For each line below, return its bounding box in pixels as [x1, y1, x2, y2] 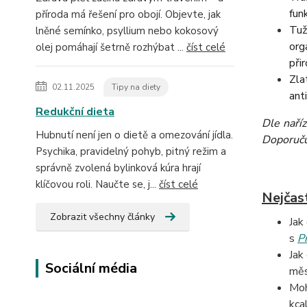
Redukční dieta [36, 103, 114, 119]
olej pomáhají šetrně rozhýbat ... [36, 40, 186, 54]
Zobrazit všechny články [50, 210, 155, 223]
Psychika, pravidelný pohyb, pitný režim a [36, 144, 226, 158]
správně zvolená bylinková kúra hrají [36, 160, 201, 175]
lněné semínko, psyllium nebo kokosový [36, 23, 219, 38]
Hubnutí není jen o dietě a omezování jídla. [36, 127, 233, 142]
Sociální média [45, 258, 137, 278]
